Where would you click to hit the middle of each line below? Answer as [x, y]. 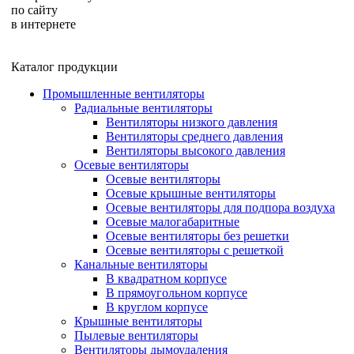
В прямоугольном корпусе [177, 293]
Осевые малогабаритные [173, 222]
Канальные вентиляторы [141, 264]
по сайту [34, 10]
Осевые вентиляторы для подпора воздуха [220, 207]
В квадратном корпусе [166, 279]
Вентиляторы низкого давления [192, 122]
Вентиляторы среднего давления [194, 136]
